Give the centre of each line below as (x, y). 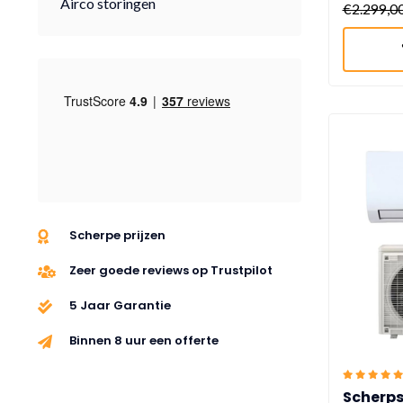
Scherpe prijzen (117, 235)
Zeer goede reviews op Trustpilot (171, 270)
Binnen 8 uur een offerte (144, 340)
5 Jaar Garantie (120, 305)
